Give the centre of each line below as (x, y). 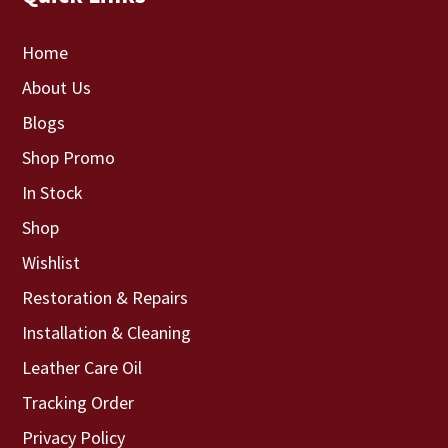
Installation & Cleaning (107, 332)
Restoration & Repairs (105, 297)
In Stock (53, 192)
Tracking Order (78, 402)
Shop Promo (69, 157)
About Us (57, 87)
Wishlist (51, 262)
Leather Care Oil (82, 367)
